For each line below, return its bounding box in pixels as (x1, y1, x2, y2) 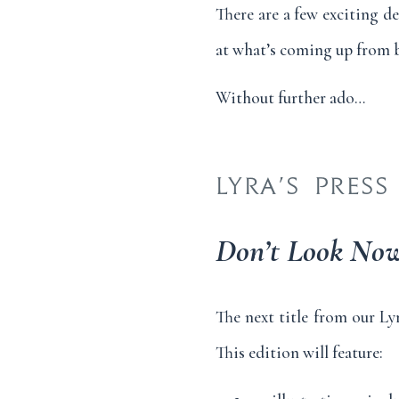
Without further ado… (216, 87, 365, 110)
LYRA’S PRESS (216, 171, 390, 201)
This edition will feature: (216, 341, 383, 363)
